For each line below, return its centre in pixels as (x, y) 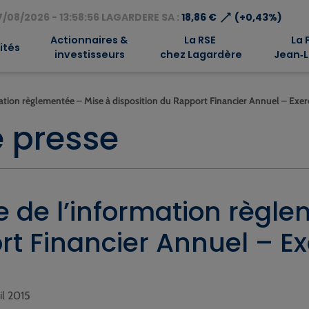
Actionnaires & (89, 40)
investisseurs (89, 54)
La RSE (200, 40)
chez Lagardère (200, 54)
